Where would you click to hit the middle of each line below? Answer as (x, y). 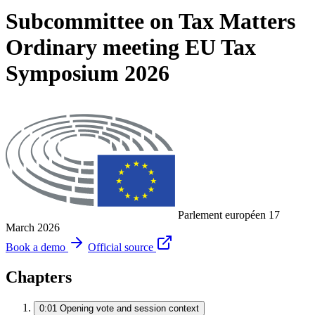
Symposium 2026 (88, 73)
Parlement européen (222, 214)
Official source (121, 247)
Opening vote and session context (129, 308)
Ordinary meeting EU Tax (131, 47)
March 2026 (33, 227)
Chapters (39, 277)
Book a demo (36, 247)
